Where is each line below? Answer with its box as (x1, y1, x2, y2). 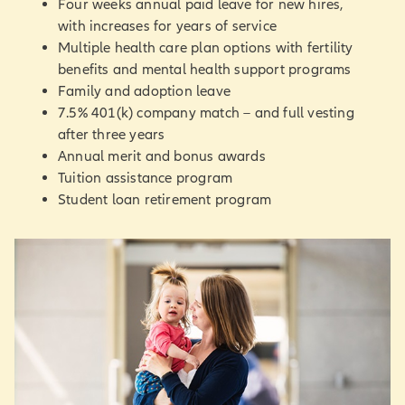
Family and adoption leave (58, 82, 231, 99)
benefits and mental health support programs (58, 61, 352, 78)
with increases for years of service (58, 17, 277, 34)
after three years (58, 126, 165, 143)
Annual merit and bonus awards (58, 147, 266, 165)
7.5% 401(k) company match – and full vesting (58, 104, 354, 121)
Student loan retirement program (58, 191, 272, 208)
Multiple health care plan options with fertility (58, 39, 353, 56)
